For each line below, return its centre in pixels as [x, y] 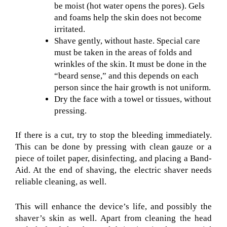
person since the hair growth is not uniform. [132, 87]
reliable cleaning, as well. [61, 182]
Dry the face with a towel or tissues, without [133, 99]
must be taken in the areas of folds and [123, 52]
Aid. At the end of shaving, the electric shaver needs [113, 170]
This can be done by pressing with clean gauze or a [113, 147]
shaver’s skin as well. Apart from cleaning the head [113, 218]
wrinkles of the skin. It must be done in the [130, 64]
